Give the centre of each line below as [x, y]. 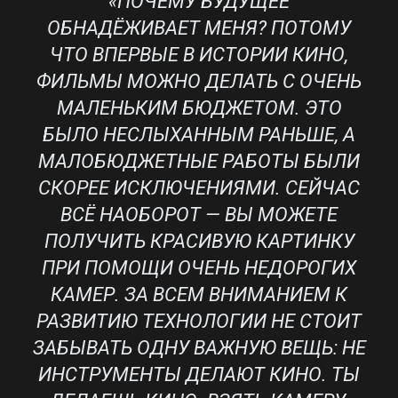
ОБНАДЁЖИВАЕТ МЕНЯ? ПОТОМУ [199, 28]
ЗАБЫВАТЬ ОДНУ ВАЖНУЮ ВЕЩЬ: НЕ [199, 347]
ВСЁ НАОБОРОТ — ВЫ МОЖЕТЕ [199, 214]
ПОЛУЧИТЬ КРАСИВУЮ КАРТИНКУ [199, 241]
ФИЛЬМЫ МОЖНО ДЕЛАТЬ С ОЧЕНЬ [199, 81]
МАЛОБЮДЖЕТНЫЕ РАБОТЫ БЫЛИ [199, 161]
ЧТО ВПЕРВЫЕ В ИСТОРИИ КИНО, [199, 54]
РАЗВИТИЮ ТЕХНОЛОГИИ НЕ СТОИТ [199, 321]
